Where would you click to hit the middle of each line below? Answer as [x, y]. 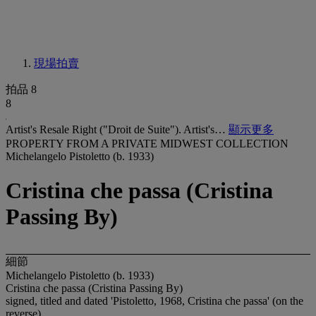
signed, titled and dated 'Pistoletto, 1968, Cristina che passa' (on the [154, 300]
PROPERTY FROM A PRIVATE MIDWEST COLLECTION [147, 144]
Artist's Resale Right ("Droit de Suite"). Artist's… [117, 129]
